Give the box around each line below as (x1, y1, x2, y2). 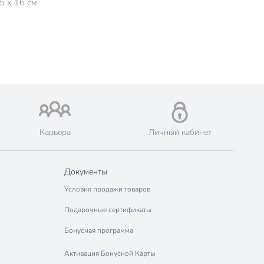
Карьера (39, 127, 71, 138)
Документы (64, 166, 107, 177)
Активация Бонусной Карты (64, 248, 156, 258)
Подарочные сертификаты (64, 205, 151, 214)
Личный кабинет (148, 127, 212, 138)
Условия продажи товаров (64, 184, 150, 194)
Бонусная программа (64, 226, 133, 235)
